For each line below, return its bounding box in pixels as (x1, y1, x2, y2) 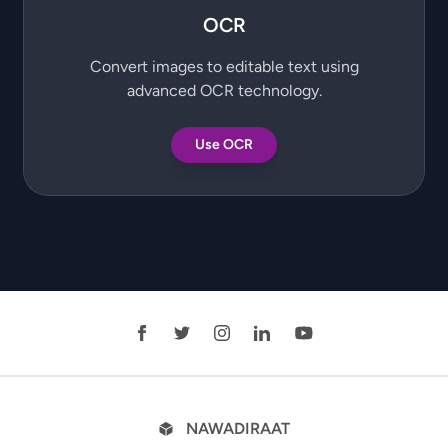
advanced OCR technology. (126, 81, 322, 100)
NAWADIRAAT (186, 419, 290, 438)
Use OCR (195, 136, 253, 153)
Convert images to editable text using (89, 57, 359, 76)
